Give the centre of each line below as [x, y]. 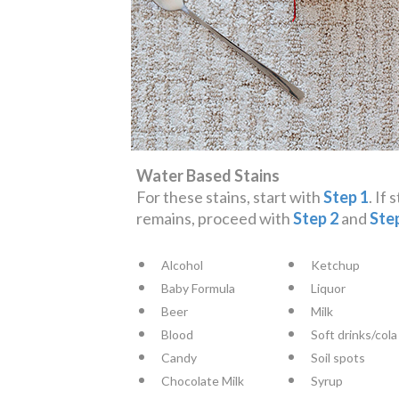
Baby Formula [198, 288]
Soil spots [338, 357]
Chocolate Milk [203, 380]
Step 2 [316, 218]
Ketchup [335, 265]
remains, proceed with [215, 218]
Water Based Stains [208, 175]
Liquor [328, 288]
